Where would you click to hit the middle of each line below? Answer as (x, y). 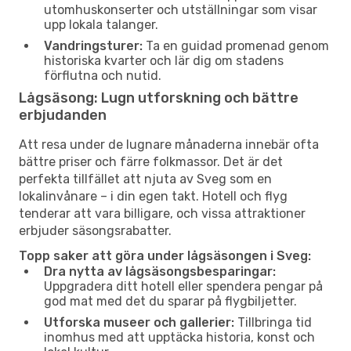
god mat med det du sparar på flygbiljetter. (170, 301)
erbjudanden (63, 115)
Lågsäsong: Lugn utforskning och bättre (159, 98)
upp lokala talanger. (101, 24)
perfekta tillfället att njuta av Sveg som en (145, 179)
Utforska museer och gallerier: (139, 322)
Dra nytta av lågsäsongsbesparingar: (160, 271)
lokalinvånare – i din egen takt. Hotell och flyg (153, 196)
